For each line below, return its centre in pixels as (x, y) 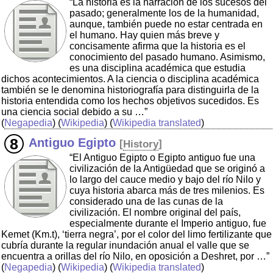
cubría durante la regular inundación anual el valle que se (125, 246)
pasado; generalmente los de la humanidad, (164, 13)
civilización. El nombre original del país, (155, 213)
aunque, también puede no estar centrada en (166, 24)
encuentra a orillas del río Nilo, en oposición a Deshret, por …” (135, 257)
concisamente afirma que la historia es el (158, 46)
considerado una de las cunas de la (146, 202)
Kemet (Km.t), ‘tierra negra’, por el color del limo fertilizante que (136, 235)
